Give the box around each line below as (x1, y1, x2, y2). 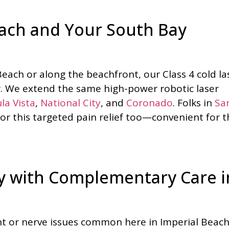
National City (40, 96, 101, 109)
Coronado (126, 96, 173, 109)
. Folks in (173, 96, 215, 109)
